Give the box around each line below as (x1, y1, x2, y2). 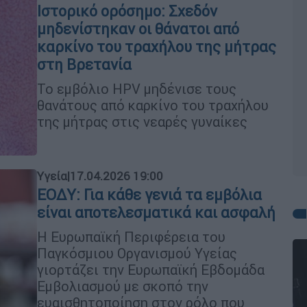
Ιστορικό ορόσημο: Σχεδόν (37, 1, 217, 21)
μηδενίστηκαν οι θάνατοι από (37, 19, 239, 38)
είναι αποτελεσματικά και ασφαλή (37, 204, 275, 222)
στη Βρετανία (37, 55, 132, 74)
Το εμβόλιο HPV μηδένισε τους (37, 79, 236, 97)
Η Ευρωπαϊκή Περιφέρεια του (37, 228, 225, 245)
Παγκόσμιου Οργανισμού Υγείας (37, 245, 237, 262)
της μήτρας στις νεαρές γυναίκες (37, 112, 247, 130)
